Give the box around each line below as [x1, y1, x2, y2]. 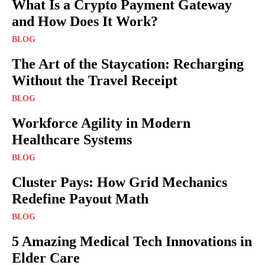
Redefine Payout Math [12, 191, 148, 207]
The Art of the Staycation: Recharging [12, 56, 244, 72]
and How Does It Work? [12, 14, 158, 30]
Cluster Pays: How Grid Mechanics [12, 174, 227, 190]
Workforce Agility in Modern [12, 115, 190, 131]
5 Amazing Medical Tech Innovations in [12, 234, 252, 250]
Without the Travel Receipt [12, 73, 177, 89]
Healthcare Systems [12, 132, 132, 148]
